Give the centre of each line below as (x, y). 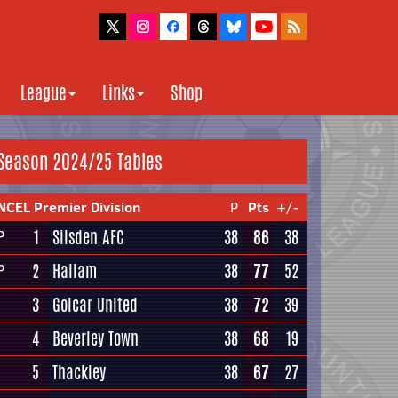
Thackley (79, 372)
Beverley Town (96, 338)
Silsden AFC (88, 237)
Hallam (75, 271)
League (44, 93)
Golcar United (95, 305)
